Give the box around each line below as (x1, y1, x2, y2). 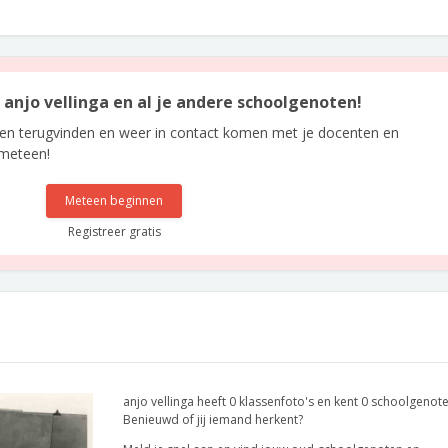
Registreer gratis (67, 223, 161, 240)
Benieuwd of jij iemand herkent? (123, 411, 303, 428)
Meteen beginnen (65, 192, 164, 209)
